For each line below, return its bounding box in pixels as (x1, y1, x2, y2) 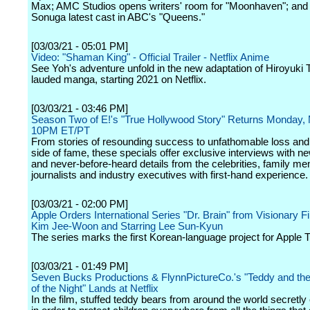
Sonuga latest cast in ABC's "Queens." (31, 12, 205, 23)
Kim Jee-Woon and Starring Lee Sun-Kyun (31, 221, 223, 232)
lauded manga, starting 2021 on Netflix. (31, 74, 206, 85)
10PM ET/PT (31, 125, 90, 136)
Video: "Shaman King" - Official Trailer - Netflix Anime (31, 52, 269, 63)
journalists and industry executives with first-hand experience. (31, 170, 308, 181)
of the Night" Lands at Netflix (31, 283, 158, 294)
